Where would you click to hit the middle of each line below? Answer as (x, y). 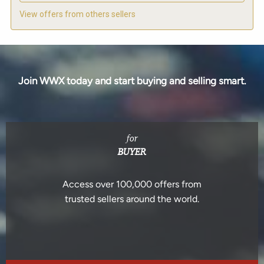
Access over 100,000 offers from (132, 184)
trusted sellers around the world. (132, 199)
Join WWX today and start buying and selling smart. (132, 81)
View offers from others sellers (77, 14)
